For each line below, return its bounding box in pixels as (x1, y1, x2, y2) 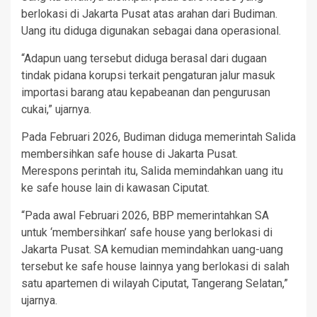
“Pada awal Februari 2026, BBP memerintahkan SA (21, 208, 269, 222)
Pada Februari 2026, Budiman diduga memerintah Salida (21, 129, 296, 144)
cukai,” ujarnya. (21, 102, 91, 116)
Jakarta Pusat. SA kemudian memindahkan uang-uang (21, 242, 283, 256)
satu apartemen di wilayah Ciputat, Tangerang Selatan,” (21, 276, 288, 290)
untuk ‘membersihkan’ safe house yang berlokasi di (21, 225, 272, 239)
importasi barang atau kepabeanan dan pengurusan (21, 85, 270, 99)
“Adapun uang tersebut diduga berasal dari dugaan (21, 51, 267, 65)
